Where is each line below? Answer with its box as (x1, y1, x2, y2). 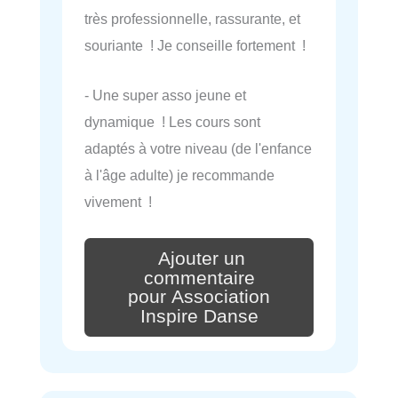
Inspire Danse (139, 306, 259, 328)
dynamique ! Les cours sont (84, 113, 260, 130)
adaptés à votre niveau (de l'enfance (84, 139, 312, 156)
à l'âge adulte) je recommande (84, 166, 275, 183)
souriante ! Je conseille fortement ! (84, 36, 306, 53)
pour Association (128, 286, 270, 308)
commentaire (143, 267, 255, 289)
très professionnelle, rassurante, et (84, 10, 300, 27)
